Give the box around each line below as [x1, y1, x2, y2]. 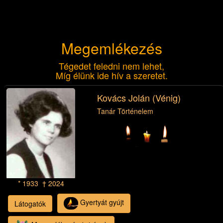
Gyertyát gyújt [78, 197, 124, 208]
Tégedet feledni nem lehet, [59, 59, 164, 72]
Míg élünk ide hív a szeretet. [55, 69, 168, 82]
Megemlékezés [61, 37, 162, 59]
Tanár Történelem [97, 106, 153, 116]
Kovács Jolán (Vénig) [97, 91, 181, 104]
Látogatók [14, 198, 46, 209]
